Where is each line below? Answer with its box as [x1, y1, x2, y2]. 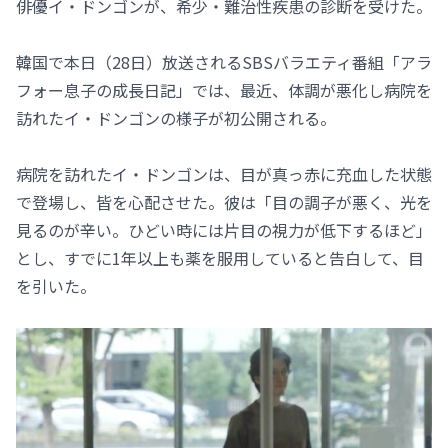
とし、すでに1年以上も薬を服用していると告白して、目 [16, 246, 424, 271]
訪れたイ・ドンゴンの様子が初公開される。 [16, 106, 336, 131]
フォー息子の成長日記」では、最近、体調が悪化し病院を [16, 78, 432, 103]
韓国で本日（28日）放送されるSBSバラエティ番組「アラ [16, 50, 432, 75]
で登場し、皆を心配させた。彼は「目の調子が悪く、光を [16, 190, 432, 215]
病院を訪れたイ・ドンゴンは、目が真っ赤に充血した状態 [16, 162, 432, 187]
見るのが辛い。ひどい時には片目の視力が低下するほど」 [16, 218, 432, 243]
